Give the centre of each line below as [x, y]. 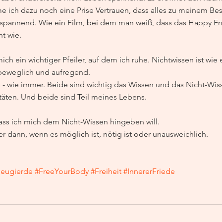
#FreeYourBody [62, 171]
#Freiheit [106, 171]
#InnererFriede [149, 171]
